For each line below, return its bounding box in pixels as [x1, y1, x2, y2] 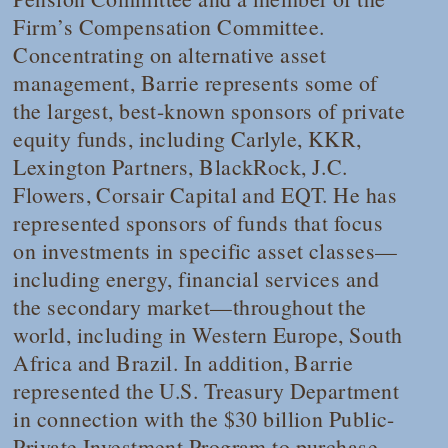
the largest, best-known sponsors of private [13, 95, 406, 125]
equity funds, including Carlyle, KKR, [13, 123, 362, 153]
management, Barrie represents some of [13, 67, 378, 97]
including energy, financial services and [13, 263, 379, 293]
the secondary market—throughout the [13, 291, 367, 321]
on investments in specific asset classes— [13, 235, 398, 265]
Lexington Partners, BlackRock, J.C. [13, 151, 348, 181]
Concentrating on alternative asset [13, 39, 327, 69]
